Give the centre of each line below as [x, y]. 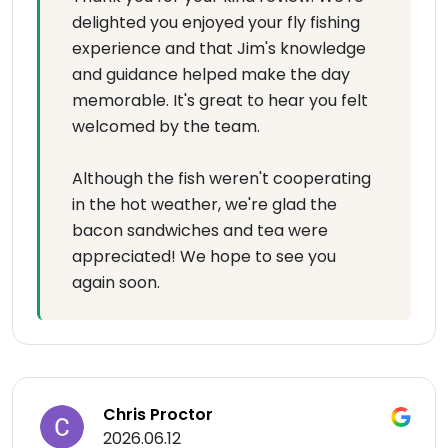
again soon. [116, 282]
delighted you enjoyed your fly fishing [216, 22]
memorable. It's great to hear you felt [220, 100]
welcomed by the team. [166, 126]
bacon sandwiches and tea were [200, 230]
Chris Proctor [158, 414]
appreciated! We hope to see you [204, 256]
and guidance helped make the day [211, 74]
